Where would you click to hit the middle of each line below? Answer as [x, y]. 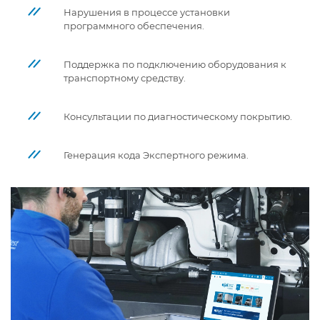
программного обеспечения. [134, 26]
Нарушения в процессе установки [147, 12]
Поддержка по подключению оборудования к [175, 65]
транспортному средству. [125, 78]
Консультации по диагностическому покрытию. [178, 117]
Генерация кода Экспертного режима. [156, 155]
